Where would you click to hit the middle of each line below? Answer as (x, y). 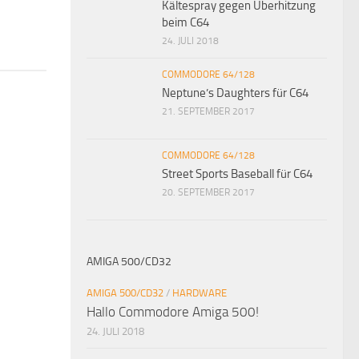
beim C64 (186, 22)
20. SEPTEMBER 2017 (208, 192)
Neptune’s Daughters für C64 (235, 93)
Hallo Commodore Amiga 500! (173, 311)
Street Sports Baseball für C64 (237, 173)
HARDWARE (200, 292)
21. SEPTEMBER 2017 (208, 111)
